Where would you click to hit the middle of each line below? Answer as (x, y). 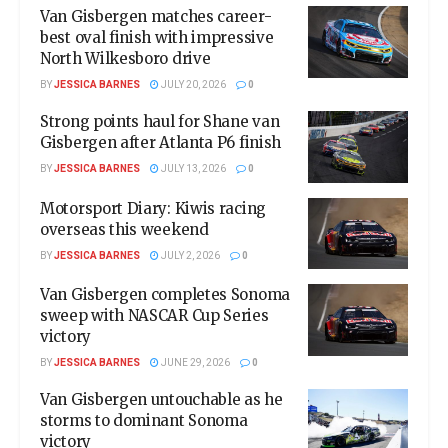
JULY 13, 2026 (192, 169)
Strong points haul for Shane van (160, 121)
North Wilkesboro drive (125, 58)
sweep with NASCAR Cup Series (154, 315)
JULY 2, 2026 (189, 255)
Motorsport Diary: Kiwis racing (153, 208)
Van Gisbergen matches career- (156, 16)
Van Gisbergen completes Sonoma (165, 294)
